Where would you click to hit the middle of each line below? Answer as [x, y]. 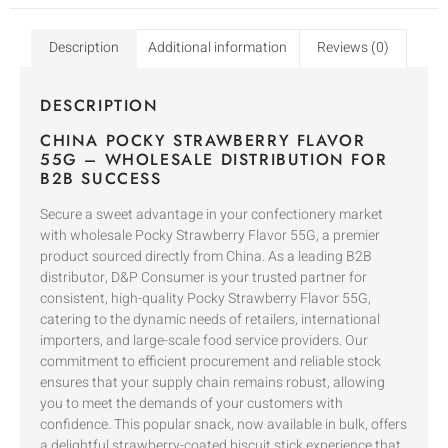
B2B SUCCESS [101, 178]
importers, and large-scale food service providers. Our [204, 340]
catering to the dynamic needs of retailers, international [210, 319]
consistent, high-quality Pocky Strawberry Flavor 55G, [205, 298]
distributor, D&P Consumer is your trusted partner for [203, 277]
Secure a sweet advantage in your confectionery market [211, 214]
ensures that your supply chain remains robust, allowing [212, 382]
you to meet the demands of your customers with [191, 403]
